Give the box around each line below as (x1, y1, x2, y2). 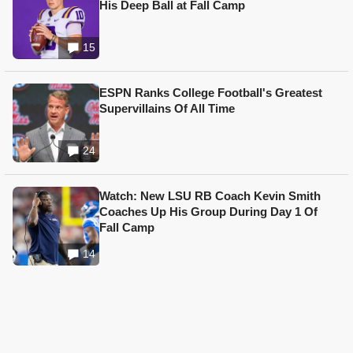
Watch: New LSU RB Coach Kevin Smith (99, 189, 321, 203)
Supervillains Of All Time (99, 102, 235, 116)
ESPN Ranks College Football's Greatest (99, 86, 322, 100)
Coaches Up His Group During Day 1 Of (99, 205, 318, 219)
